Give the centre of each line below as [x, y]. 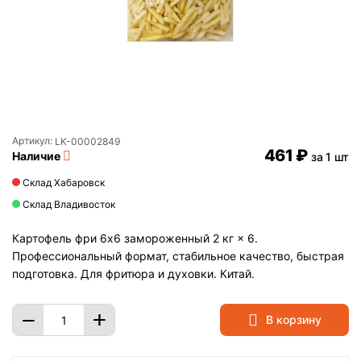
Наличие [36, 156]
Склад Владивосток [69, 204]
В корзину [293, 320]
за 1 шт [330, 157]
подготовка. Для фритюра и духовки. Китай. [133, 274]
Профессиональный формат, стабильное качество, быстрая [178, 256]
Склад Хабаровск [64, 183]
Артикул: [32, 141]
